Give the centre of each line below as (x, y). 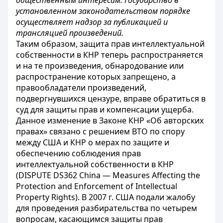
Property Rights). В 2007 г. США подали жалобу (106, 197)
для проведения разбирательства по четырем (107, 208)
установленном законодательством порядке (103, 11)
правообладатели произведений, (81, 88)
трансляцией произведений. (70, 33)
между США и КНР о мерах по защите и (93, 142)
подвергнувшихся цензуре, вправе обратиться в (111, 99)
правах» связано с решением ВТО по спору (100, 131)
